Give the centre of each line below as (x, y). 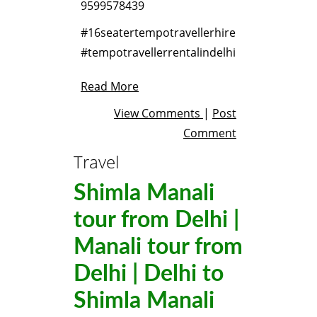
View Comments (158, 113)
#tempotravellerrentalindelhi (158, 52)
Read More (110, 86)
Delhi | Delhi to (149, 274)
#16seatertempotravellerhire (158, 32)
